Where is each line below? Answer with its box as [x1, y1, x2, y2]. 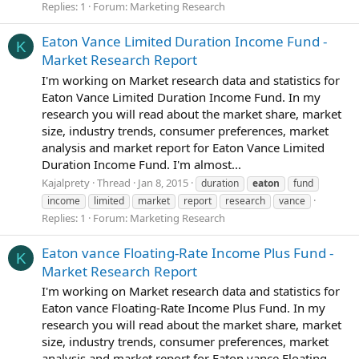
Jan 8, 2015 [138, 175, 188, 191]
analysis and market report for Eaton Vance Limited [42, 139, 325, 155]
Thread [97, 175, 131, 191]
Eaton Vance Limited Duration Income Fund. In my [42, 88, 321, 105]
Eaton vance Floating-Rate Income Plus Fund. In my [42, 300, 325, 317]
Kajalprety [42, 175, 90, 191]
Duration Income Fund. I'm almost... [42, 155, 241, 172]
